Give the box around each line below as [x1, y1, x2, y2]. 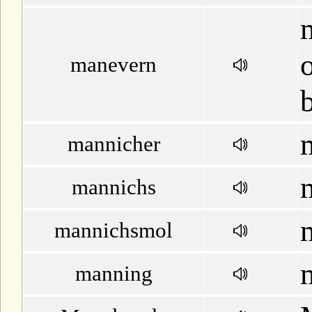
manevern [70, 52, 157, 77]
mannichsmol [54, 218, 173, 242]
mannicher [67, 132, 160, 156]
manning [75, 261, 153, 286]
